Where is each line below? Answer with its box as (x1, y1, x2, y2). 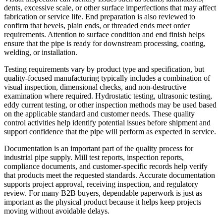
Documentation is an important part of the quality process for (4, 144, 193, 153)
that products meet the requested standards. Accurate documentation (4, 171, 215, 180)
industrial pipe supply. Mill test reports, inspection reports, (4, 153, 184, 162)
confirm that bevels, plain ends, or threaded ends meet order (4, 21, 190, 30)
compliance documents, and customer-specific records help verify (4, 162, 208, 171)
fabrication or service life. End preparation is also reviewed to (4, 12, 195, 21)
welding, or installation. (4, 48, 77, 57)
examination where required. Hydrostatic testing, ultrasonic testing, (4, 92, 212, 101)
